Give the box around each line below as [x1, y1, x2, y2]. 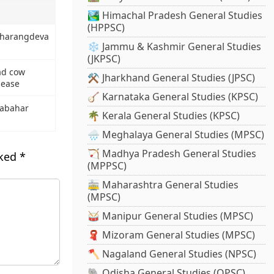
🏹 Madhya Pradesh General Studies [87, 147, 257, 161]
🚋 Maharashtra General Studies [87, 178, 239, 192]
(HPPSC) [87, 21, 125, 35]
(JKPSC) [87, 52, 121, 66]
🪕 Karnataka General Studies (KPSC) [87, 90, 259, 104]
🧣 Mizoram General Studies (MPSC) [87, 228, 256, 242]
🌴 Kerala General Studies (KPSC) [87, 109, 240, 123]
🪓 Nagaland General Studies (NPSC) [87, 247, 257, 261]
